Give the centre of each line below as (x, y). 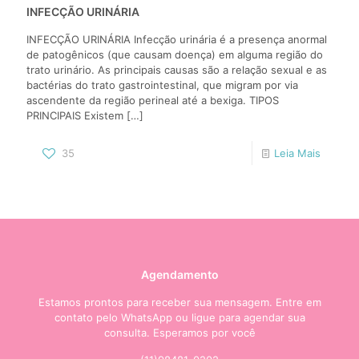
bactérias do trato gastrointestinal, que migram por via (162, 85)
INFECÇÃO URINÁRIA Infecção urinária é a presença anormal (177, 39)
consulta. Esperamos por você (179, 332)
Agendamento (179, 274)
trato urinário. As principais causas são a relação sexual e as (177, 69)
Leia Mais (297, 153)
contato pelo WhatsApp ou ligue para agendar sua (179, 317)
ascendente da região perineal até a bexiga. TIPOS (153, 100)
